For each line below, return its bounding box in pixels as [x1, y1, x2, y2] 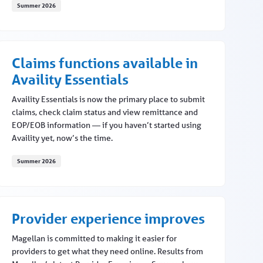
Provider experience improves [11, 210, 205, 228]
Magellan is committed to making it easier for [11, 233, 177, 244]
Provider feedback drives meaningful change [11, 17, 201, 30]
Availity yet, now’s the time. [11, 133, 113, 144]
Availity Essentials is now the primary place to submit [11, 94, 205, 105]
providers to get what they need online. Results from [11, 246, 203, 257]
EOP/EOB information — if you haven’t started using [11, 120, 201, 131]
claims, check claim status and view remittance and [11, 107, 198, 118]
